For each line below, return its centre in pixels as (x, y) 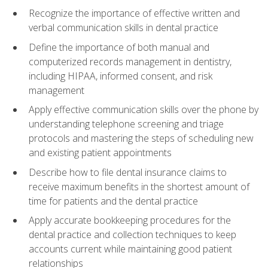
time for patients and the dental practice (113, 201)
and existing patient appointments (100, 153)
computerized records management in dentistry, (130, 61)
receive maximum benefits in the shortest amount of (139, 186)
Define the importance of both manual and (119, 47)
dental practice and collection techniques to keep (133, 235)
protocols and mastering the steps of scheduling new (141, 138)
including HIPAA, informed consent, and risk (121, 76)
